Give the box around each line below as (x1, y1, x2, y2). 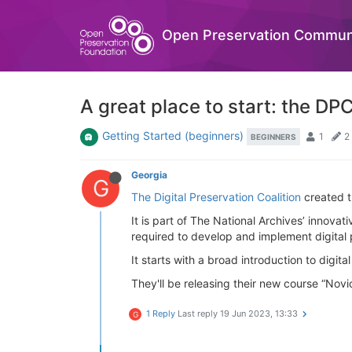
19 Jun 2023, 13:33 (220, 308, 298, 319)
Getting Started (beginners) (102, 129, 244, 142)
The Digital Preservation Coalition (131, 190, 301, 203)
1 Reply (146, 308, 175, 319)
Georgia (131, 169, 167, 181)
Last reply (178, 308, 220, 319)
